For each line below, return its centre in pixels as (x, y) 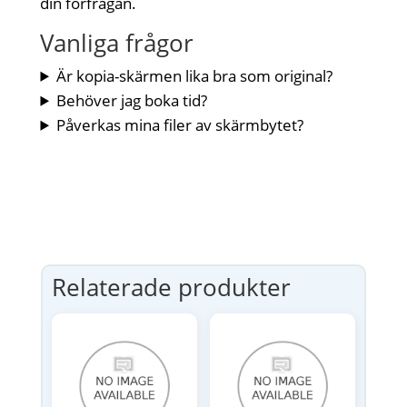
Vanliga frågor (117, 42)
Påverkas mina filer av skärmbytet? (180, 124)
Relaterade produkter (171, 287)
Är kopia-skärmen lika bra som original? (195, 75)
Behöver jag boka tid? (132, 100)
